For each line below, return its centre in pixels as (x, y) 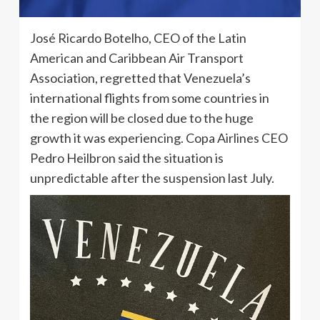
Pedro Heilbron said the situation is (127, 158)
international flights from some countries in (150, 98)
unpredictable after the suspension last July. (153, 178)
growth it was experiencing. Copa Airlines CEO (159, 138)
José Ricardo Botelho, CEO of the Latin (138, 38)
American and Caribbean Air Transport (137, 58)
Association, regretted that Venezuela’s (140, 78)
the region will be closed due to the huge (142, 118)
